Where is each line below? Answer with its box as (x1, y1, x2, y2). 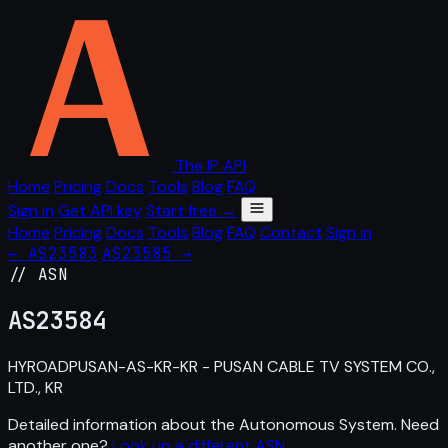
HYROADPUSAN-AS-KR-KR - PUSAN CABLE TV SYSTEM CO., (8, 355, 435, 377)
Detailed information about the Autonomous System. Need (8, 413, 439, 435)
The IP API (175, 155, 246, 176)
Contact (260, 222, 322, 243)
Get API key (58, 200, 142, 221)
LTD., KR (8, 376, 63, 398)
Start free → (146, 200, 237, 221)
